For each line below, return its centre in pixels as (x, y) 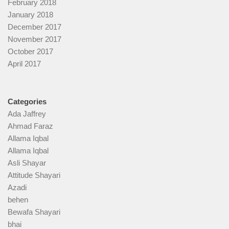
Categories (27, 102)
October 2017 (30, 52)
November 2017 (35, 39)
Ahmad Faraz (30, 126)
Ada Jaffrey (27, 114)
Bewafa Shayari (34, 212)
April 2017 (24, 64)
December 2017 (35, 27)
